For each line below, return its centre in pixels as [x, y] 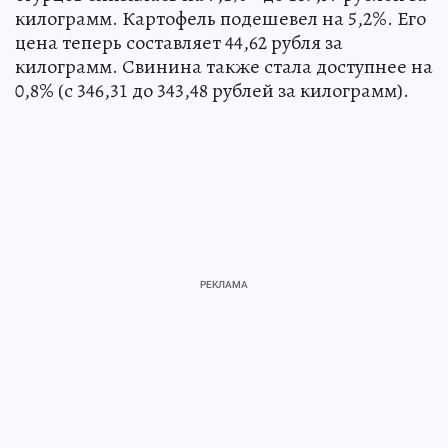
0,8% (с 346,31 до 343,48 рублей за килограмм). [212, 91]
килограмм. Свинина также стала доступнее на [224, 67]
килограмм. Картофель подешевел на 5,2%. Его [220, 19]
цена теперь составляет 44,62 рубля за [179, 43]
